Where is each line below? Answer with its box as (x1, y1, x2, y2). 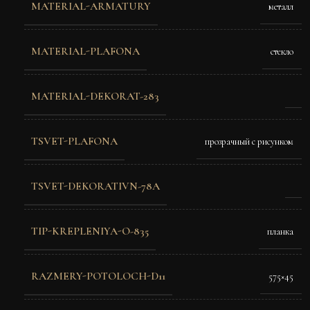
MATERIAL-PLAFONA (31, 44, 140, 59)
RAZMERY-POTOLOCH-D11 (31, 269, 165, 284)
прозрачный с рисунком (205, 136, 293, 148)
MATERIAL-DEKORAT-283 (31, 89, 159, 104)
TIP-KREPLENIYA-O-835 (31, 224, 149, 239)
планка (267, 226, 293, 238)
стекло (271, 46, 293, 58)
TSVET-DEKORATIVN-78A (31, 179, 160, 194)
